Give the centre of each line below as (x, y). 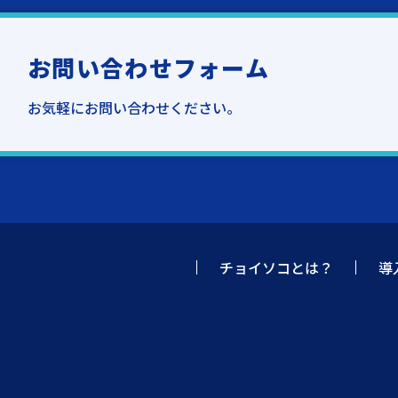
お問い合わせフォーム (149, 67)
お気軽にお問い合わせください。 (135, 107)
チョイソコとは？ (276, 267)
